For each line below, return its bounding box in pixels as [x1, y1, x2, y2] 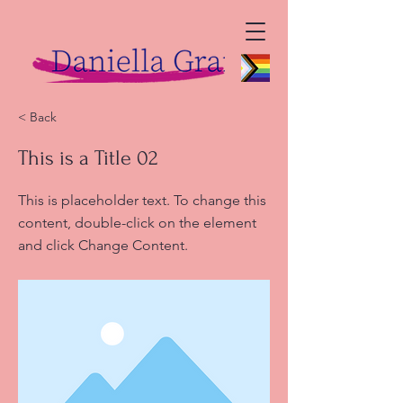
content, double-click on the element [18, 214, 256, 231]
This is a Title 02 [18, 146, 157, 170]
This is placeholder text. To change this [18, 192, 266, 209]
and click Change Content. [18, 237, 188, 254]
